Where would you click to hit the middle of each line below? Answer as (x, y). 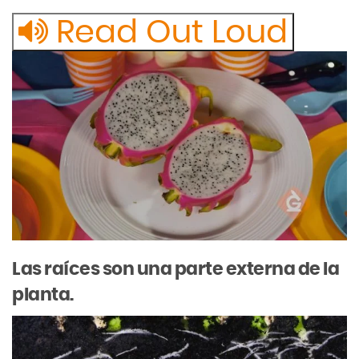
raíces (72, 269)
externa (260, 269)
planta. (43, 294)
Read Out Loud (168, 33)
